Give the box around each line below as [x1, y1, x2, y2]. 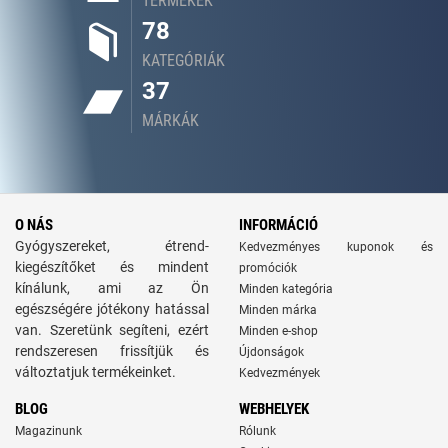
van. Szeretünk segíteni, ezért [15, 322, 209, 339]
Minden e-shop [239, 324, 318, 339]
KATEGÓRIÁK [142, 51, 225, 71]
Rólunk [239, 424, 276, 439]
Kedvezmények [239, 366, 320, 381]
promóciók [239, 261, 297, 276]
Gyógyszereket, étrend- [15, 238, 209, 255]
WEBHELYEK [239, 400, 309, 419]
